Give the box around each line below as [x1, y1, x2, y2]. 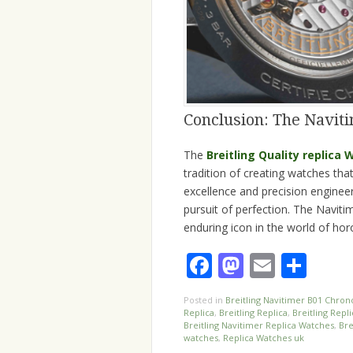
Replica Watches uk [223, 331, 304, 344]
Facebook [212, 247, 323, 282]
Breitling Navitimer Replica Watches [184, 318, 334, 331]
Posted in [184, 293, 225, 306]
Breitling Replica [219, 306, 288, 318]
